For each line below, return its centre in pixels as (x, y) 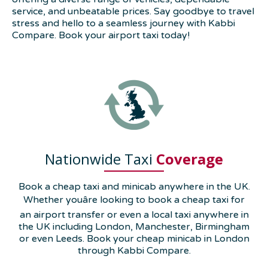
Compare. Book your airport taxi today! (101, 35)
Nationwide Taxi (100, 159)
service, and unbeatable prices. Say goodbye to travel (133, 11)
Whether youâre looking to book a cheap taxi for (134, 200)
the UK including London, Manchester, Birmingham (134, 227)
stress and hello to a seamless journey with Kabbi (124, 23)
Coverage (190, 159)
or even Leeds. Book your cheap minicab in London (134, 239)
